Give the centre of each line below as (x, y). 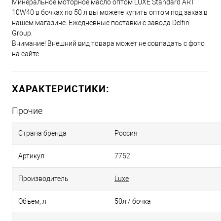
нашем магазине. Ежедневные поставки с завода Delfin (101, 23)
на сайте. (26, 54)
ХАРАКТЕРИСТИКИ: (61, 89)
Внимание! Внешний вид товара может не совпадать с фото (108, 43)
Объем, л (32, 201)
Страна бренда (42, 133)
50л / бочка (133, 201)
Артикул (31, 156)
